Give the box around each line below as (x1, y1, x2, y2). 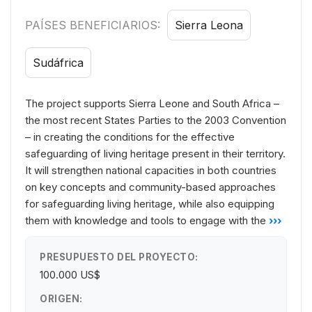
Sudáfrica (33, 55, 84, 70)
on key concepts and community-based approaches (25, 180, 276, 194)
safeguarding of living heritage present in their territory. (25, 146, 286, 160)
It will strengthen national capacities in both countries (25, 163, 276, 177)
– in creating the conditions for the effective (25, 130, 235, 143)
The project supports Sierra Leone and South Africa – (25, 96, 279, 110)
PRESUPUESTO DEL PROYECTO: (40, 251, 198, 263)
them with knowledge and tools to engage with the (25, 213, 266, 227)
